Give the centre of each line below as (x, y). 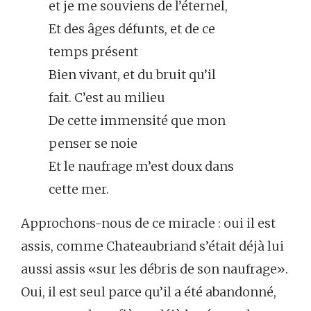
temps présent (93, 52)
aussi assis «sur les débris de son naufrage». (154, 269)
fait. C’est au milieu (107, 98)
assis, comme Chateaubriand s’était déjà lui (152, 246)
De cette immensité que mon (137, 120)
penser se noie (93, 143)
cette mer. (79, 189)
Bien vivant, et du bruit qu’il (132, 75)
